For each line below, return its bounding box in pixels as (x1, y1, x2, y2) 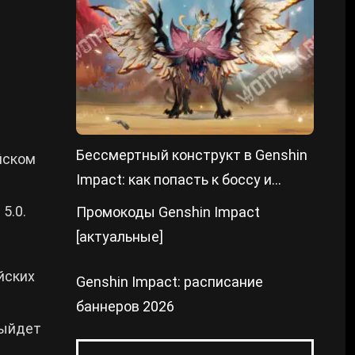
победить (76, 196, 140, 212)
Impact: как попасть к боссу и (76, 171, 272, 188)
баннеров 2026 (76, 298, 174, 315)
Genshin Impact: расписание (76, 273, 263, 290)
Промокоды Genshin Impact (76, 204, 260, 220)
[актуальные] (76, 228, 163, 245)
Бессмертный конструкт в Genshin (76, 147, 307, 163)
